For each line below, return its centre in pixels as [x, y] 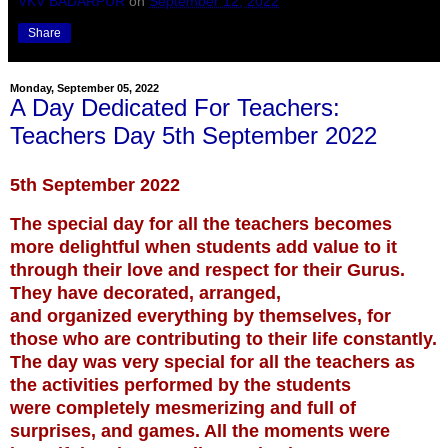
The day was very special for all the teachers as [212, 361]
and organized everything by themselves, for [200, 315]
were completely [82, 407]
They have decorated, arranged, [145, 292]
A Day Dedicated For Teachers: [175, 107]
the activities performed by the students [180, 384]
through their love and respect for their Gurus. [207, 269]
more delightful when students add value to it [203, 246]
